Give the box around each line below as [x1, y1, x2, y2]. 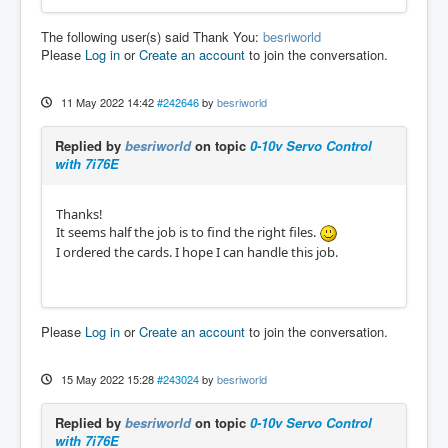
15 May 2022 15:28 [60, 371, 154, 388]
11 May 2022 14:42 [60, 94, 154, 111]
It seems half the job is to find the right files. [56, 223, 319, 242]
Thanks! [56, 205, 103, 224]
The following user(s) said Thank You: [41, 27, 263, 47]
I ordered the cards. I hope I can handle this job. [56, 243, 338, 262]
